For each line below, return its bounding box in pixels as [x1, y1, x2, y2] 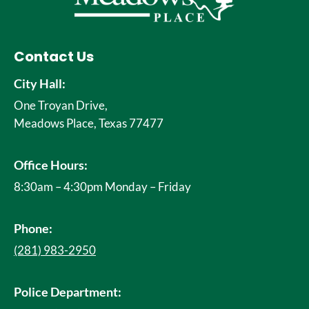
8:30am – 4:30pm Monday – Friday [14, 179, 191, 194]
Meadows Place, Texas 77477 [14, 116, 163, 130]
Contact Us [14, 47, 94, 66]
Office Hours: [14, 157, 88, 172]
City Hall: [14, 76, 66, 91]
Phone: [14, 221, 52, 236]
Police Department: [14, 284, 121, 299]
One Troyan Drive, [14, 98, 108, 112]
